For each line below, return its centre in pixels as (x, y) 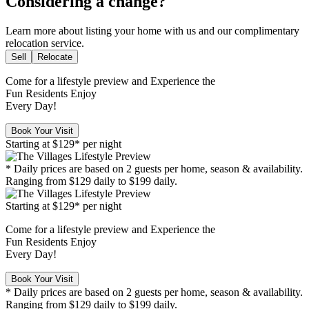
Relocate (55, 57)
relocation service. (45, 43)
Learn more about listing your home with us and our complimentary (152, 30)
